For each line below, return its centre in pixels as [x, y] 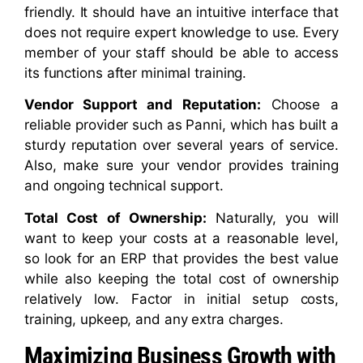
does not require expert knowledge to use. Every [181, 32]
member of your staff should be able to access [181, 52]
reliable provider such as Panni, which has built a [181, 125]
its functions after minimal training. [136, 73]
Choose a [299, 105]
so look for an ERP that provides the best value [181, 258]
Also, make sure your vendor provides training [181, 166]
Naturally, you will [272, 218]
